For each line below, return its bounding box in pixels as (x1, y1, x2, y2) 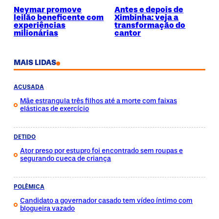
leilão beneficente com (14, 12, 104, 22)
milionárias (14, 27, 58, 38)
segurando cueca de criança (20, 154, 111, 163)
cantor (114, 27, 141, 38)
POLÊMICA (14, 183, 44, 190)
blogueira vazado (20, 204, 75, 213)
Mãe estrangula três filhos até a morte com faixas (20, 96, 177, 105)
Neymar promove (14, 4, 82, 14)
